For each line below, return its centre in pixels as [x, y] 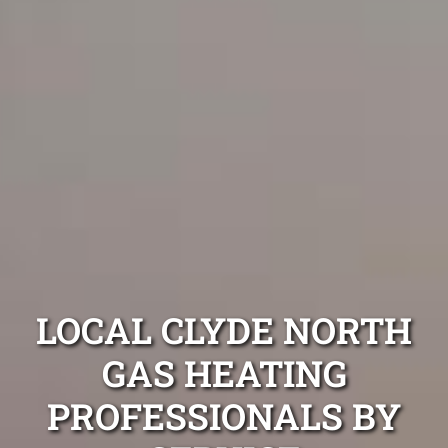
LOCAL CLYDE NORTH [224, 329]
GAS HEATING [224, 372]
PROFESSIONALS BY [224, 415]
